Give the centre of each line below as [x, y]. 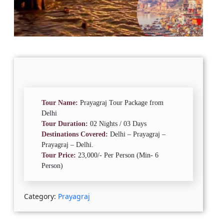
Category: [41, 196]
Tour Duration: [65, 123]
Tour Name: [61, 102]
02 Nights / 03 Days [117, 123]
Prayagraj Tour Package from [122, 102]
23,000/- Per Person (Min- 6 [117, 155]
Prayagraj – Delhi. [67, 144]
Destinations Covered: [76, 134]
